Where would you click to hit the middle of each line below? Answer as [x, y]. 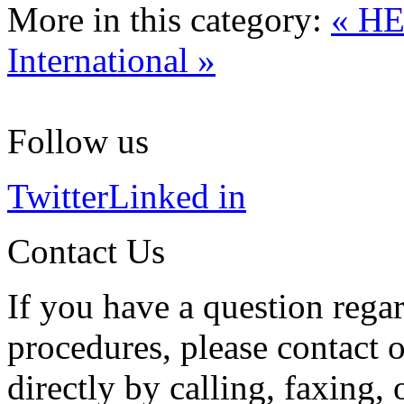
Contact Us [86, 251]
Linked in [177, 196]
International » [111, 60]
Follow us [78, 141]
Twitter [58, 196]
